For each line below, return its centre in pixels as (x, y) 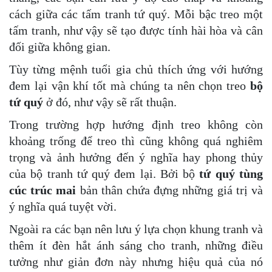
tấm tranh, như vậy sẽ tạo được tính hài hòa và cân (136, 30)
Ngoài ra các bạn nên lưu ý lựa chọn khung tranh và (136, 229)
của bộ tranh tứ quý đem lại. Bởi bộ (102, 173)
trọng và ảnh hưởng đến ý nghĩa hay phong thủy (136, 157)
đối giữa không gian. (60, 46)
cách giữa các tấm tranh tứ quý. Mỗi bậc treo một (136, 14)
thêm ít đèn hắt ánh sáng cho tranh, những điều (136, 245)
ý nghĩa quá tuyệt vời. (63, 206)
